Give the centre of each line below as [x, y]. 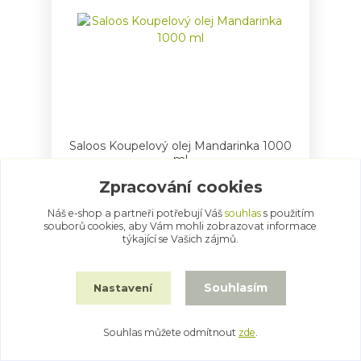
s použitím [287, 213]
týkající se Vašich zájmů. [180, 239]
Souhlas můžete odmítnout [171, 332]
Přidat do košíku [206, 214]
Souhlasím [235, 288]
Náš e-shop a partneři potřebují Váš [136, 213]
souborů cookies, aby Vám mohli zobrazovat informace [180, 226]
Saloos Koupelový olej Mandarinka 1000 [180, 146]
